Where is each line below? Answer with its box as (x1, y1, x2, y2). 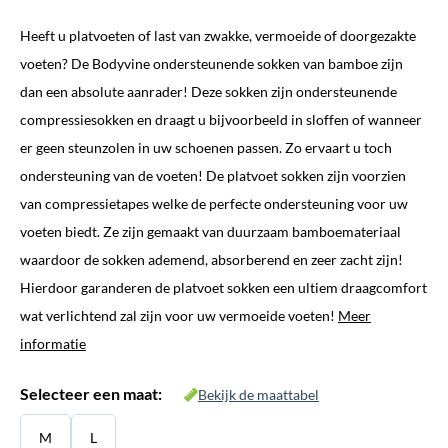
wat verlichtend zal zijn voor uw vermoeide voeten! (20, 307, 338, 324)
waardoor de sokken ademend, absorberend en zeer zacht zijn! (20, 251, 403, 268)
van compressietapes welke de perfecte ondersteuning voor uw (20, 195, 408, 212)
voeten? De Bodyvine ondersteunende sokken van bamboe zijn (20, 55, 403, 72)
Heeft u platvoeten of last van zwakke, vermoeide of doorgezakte (20, 27, 416, 44)
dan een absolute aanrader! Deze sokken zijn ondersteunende (20, 83, 397, 100)
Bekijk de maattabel (198, 386, 319, 404)
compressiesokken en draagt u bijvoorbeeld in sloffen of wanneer (20, 111, 422, 128)
